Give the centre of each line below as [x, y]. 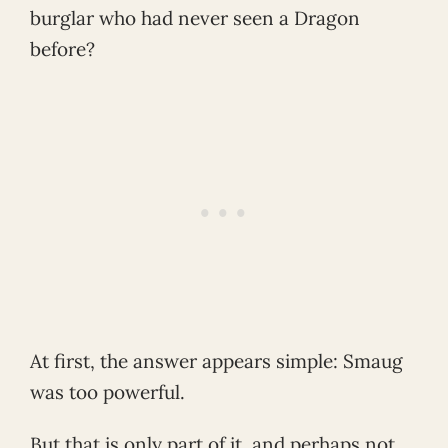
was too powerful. [107, 391]
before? [62, 48]
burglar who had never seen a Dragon [195, 17]
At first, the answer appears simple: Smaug [216, 360]
